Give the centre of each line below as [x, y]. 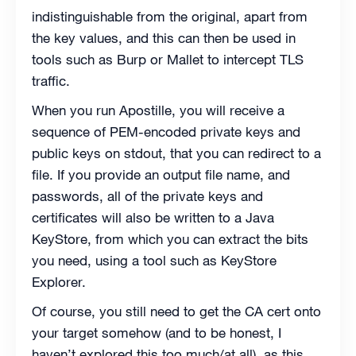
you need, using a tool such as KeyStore [154, 261]
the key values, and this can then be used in [164, 38]
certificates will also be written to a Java [153, 218]
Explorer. [59, 282]
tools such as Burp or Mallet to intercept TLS [168, 60]
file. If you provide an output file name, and [161, 175]
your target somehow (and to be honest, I [157, 333]
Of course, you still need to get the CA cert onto [176, 311]
